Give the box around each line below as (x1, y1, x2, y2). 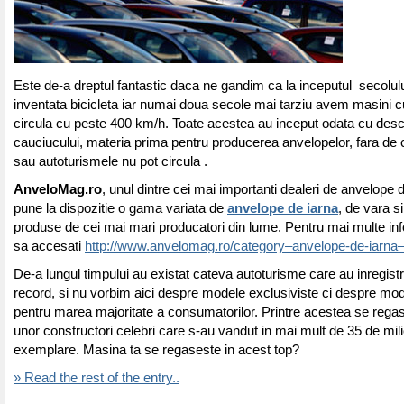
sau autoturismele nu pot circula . (14, 154, 207, 169)
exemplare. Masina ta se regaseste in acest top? (14, 343, 299, 357)
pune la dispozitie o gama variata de (14, 201, 227, 216)
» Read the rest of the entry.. (14, 371, 179, 385)
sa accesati (14, 239, 85, 253)
